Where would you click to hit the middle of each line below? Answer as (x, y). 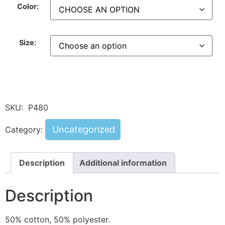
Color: (28, 6)
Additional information (123, 163)
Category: (25, 130)
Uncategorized (84, 130)
